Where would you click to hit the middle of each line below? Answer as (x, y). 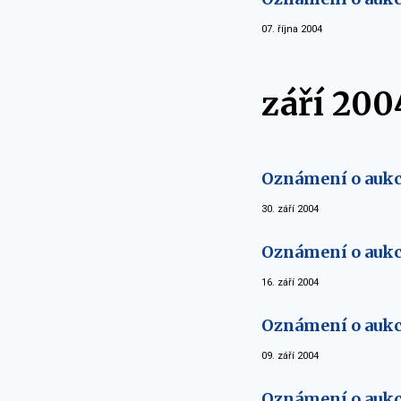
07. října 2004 (292, 29)
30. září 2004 (290, 209)
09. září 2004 (290, 355)
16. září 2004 (290, 282)
